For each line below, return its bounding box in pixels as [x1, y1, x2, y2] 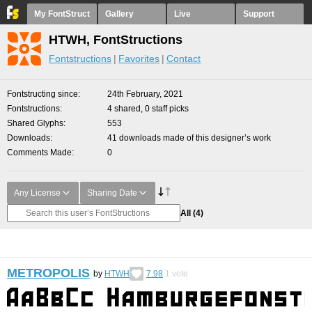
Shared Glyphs [7, 118, 63, 128]
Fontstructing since [7, 89, 78, 99]
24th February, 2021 [107, 89, 183, 99]
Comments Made [7, 148, 72, 157]
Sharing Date [87, 188, 137, 198]
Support [243, 9, 274, 19]
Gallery [105, 9, 134, 19]
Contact [166, 53, 201, 64]
